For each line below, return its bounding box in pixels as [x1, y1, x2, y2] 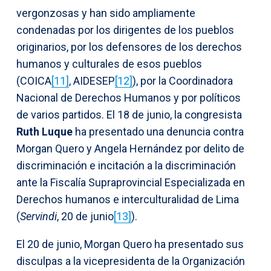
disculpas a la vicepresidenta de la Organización [16, 254, 245, 267]
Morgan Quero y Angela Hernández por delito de [16, 142, 244, 155]
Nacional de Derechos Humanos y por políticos [16, 91, 241, 104]
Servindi [20, 209, 57, 223]
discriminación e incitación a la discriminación [16, 158, 236, 172]
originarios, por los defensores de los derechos [16, 40, 242, 53]
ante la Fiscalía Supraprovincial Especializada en [16, 175, 245, 189]
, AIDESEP [69, 74, 115, 87]
